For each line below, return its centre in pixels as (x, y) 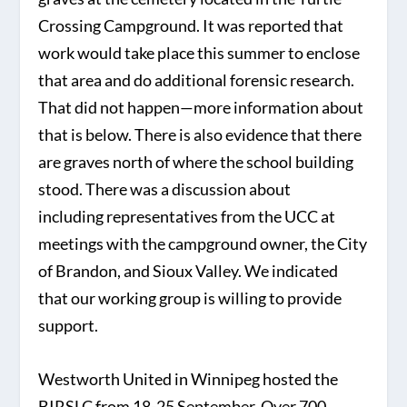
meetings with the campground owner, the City (203, 244)
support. (69, 326)
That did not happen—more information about (201, 108)
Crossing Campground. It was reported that (191, 26)
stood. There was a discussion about (165, 189)
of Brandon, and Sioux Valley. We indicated (189, 271)
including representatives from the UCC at (187, 217)
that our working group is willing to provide (190, 298)
